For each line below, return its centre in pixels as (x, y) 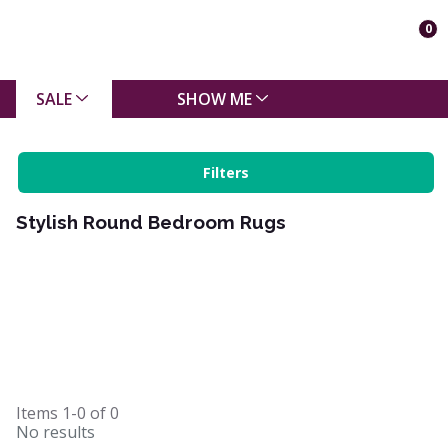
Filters (226, 172)
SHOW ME (214, 98)
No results (55, 432)
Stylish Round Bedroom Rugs (151, 222)
